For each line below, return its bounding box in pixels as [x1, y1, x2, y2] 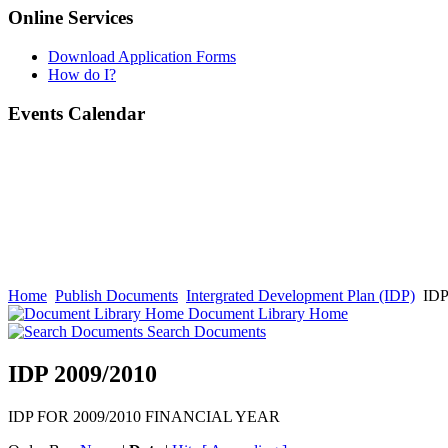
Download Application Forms [48, 47, 236, 65]
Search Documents [143, 323, 266, 341]
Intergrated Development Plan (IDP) [186, 287, 415, 305]
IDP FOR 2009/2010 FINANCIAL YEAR [8, 408, 280, 426]
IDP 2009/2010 [8, 361, 157, 388]
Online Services [8, 7, 133, 29]
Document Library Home [184, 305, 348, 323]
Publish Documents [55, 287, 178, 305]
